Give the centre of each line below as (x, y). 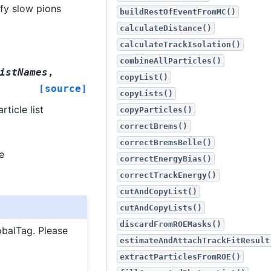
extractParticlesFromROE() (180, 257)
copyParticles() (156, 110)
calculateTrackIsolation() (180, 44)
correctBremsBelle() (166, 142)
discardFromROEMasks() (171, 224)
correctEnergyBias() (166, 159)
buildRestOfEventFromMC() (178, 12)
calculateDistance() (166, 28)
